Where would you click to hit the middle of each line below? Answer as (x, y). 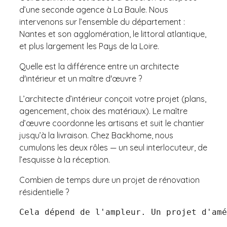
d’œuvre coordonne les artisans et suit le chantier (112, 123)
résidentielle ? (44, 192)
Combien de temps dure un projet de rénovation (109, 180)
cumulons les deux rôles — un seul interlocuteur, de (113, 148)
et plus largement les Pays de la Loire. (89, 46)
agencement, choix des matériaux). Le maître (103, 111)
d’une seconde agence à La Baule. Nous (94, 10)
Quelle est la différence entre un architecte (99, 67)
